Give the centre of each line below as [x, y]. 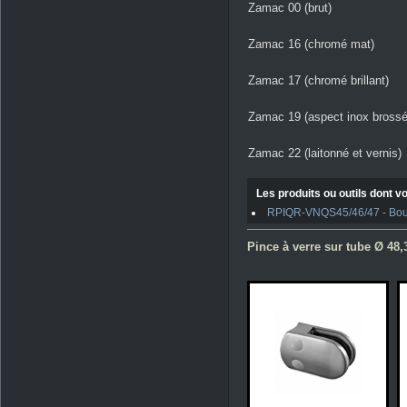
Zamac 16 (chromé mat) [311, 44]
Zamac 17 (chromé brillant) [318, 80]
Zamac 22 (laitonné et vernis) [325, 153]
